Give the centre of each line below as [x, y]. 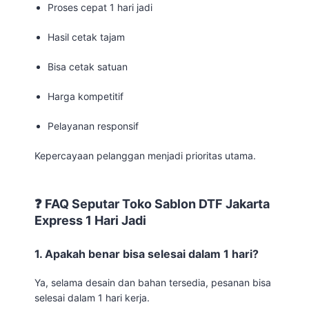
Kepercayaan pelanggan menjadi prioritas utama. [145, 155]
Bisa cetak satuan [88, 66]
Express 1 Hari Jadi [90, 220]
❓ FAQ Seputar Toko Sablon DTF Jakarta [152, 203]
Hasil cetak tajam [87, 37]
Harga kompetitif [86, 96]
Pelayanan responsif [93, 126]
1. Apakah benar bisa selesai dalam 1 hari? [147, 253]
